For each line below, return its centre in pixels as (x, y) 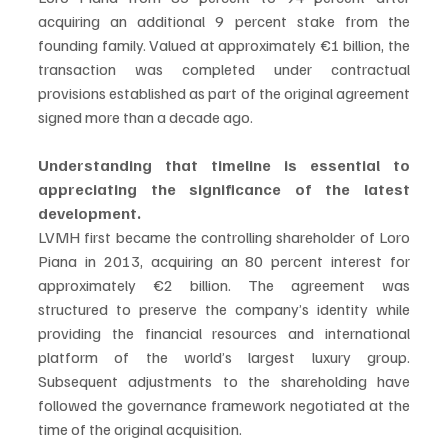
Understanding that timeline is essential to (224, 165)
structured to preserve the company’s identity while (224, 309)
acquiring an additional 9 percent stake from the (224, 21)
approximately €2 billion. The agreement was (224, 285)
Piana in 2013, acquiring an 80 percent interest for (224, 261)
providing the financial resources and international (224, 333)
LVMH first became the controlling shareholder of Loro (224, 237)
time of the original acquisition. (140, 429)
